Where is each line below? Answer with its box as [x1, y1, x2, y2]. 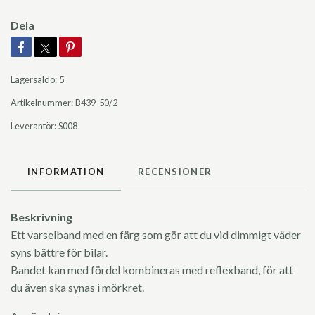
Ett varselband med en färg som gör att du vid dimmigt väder [11, 228, 301, 242]
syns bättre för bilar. [11, 245, 108, 259]
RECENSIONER [138, 166, 212, 178]
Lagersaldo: [11, 74, 57, 86]
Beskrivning [11, 210, 72, 224]
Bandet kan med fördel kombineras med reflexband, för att [11, 263, 293, 277]
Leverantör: [11, 120, 56, 132]
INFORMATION [27, 166, 105, 178]
